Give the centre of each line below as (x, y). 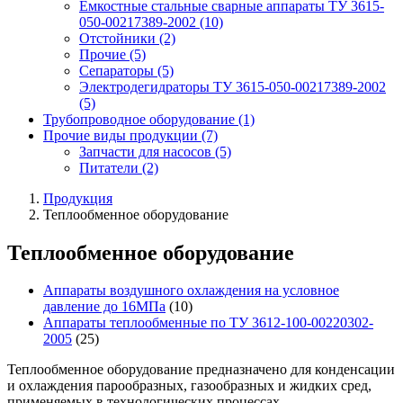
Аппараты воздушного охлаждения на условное (191, 291)
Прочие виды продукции (122, 135)
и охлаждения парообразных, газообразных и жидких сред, (189, 386)
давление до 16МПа (104, 307)
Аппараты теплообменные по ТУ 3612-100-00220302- (208, 323)
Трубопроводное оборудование (141, 119)
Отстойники (119, 38)
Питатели (111, 167)
